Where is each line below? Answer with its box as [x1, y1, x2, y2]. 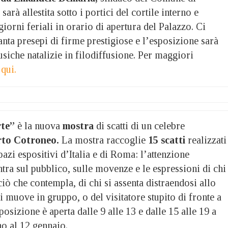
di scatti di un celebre [94, 120, 185, 131]
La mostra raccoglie [62, 134, 148, 146]
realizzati [185, 134, 226, 146]
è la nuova [17, 120, 63, 131]
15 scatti [148, 134, 185, 146]
